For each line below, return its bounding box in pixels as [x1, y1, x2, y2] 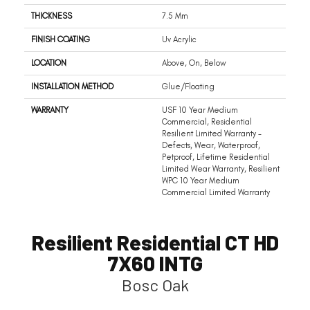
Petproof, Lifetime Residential [162, 152, 270, 163]
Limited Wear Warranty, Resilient [162, 164, 280, 174]
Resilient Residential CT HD [31, 230, 279, 255]
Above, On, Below [162, 58, 226, 69]
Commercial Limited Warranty [162, 188, 270, 198]
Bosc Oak [121, 275, 189, 295]
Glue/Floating [162, 82, 215, 92]
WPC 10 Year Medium [162, 176, 239, 186]
